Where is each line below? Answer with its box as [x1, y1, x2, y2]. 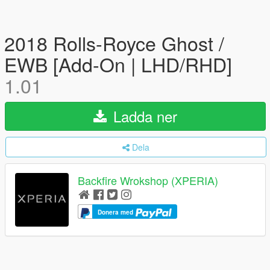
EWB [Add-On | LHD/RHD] [4, 50, 232, 78]
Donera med [98, 208, 135, 217]
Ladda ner [109, 105, 177, 127]
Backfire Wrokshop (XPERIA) [78, 172, 218, 189]
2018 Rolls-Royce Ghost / [4, 29, 224, 57]
